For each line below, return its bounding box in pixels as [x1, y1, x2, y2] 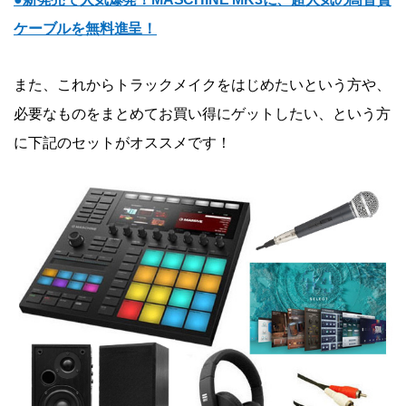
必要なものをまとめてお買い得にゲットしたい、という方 [14, 106, 391, 122]
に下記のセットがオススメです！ [14, 135, 231, 151]
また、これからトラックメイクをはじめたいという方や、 [14, 77, 391, 93]
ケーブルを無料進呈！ [14, 21, 157, 37]
